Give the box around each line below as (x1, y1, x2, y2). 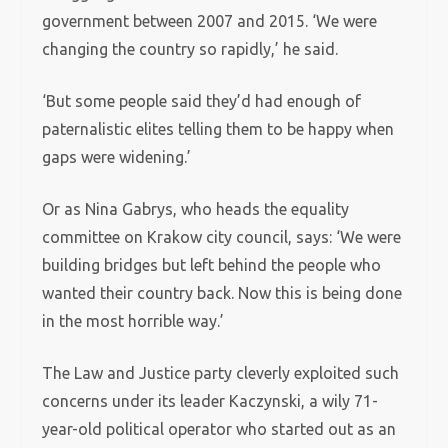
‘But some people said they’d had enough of (42, 92, 362, 110)
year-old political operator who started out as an (42, 420, 397, 438)
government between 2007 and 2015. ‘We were (42, 12, 378, 30)
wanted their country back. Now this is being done (42, 284, 403, 302)
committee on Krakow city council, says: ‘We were (42, 228, 402, 246)
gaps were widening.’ (42, 148, 192, 166)
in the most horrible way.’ (42, 312, 225, 330)
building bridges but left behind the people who (42, 256, 382, 274)
